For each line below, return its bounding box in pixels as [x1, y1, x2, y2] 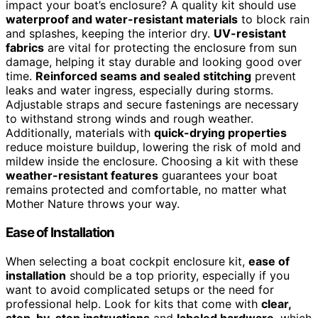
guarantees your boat [158, 168, 278, 183]
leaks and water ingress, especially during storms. [6, 83, 273, 98]
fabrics [6, 40, 44, 55]
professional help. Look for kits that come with [6, 296, 261, 311]
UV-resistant [214, 26, 286, 41]
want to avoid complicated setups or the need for [6, 282, 274, 297]
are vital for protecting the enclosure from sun [44, 40, 297, 55]
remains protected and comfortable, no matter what [6, 182, 287, 197]
